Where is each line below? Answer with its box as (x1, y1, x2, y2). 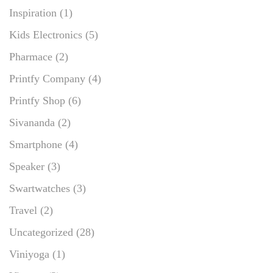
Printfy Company (9, 72, 85, 85)
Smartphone (9, 138, 62, 151)
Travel (9, 204, 37, 216)
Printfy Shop (9, 94, 65, 107)
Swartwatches (9, 182, 70, 194)
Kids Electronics (9, 28, 82, 41)
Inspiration (9, 6, 57, 19)
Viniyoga (9, 247, 49, 260)
